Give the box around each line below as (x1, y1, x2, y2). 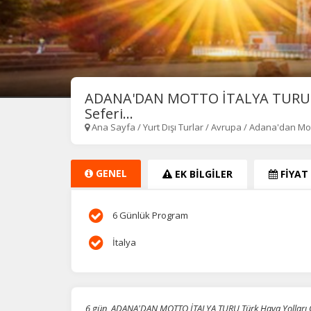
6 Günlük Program (110, 208, 188, 221)
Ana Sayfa (92, 120, 135, 133)
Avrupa (211, 120, 242, 133)
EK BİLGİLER (172, 167, 233, 180)
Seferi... (85, 103, 133, 123)
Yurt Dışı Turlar (143, 120, 205, 133)
